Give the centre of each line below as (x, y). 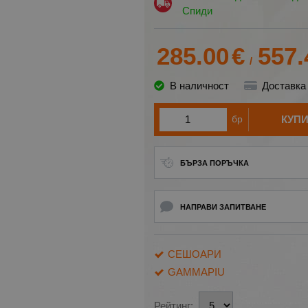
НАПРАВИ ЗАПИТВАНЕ (223, 207)
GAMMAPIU (196, 272)
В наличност (199, 85)
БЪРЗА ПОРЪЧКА (214, 163)
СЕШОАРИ (195, 254)
